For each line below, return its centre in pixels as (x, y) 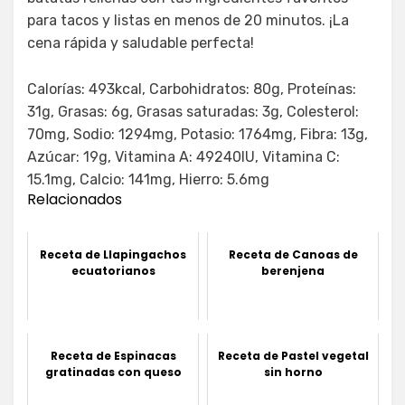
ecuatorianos (113, 270)
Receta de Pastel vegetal (293, 355)
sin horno (293, 372)
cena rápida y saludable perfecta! (141, 42)
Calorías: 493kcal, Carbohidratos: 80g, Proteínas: (192, 89)
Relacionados (75, 199)
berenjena (293, 270)
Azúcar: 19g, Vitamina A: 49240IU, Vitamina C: (184, 156)
